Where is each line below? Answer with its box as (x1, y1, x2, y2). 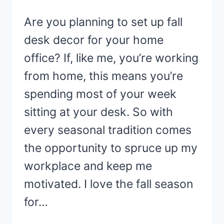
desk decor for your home (24, 33, 163, 47)
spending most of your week (24, 87, 176, 101)
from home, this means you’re (24, 69, 183, 83)
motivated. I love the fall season (24, 177, 193, 191)
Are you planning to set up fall (24, 15, 182, 29)
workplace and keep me (24, 159, 152, 173)
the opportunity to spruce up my (24, 141, 197, 155)
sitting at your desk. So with (24, 105, 173, 119)
